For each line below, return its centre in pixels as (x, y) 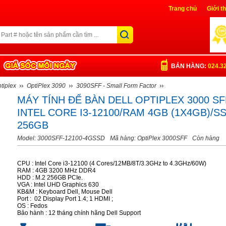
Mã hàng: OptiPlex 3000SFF (149, 138)
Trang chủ (183, 9)
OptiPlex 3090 (46, 86)
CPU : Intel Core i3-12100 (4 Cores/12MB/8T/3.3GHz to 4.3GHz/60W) (112, 163)
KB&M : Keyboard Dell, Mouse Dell (65, 192)
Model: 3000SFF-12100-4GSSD (61, 138)
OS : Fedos (32, 206)
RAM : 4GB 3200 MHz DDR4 (56, 171)
